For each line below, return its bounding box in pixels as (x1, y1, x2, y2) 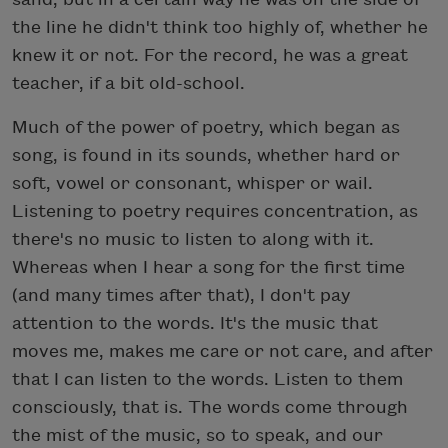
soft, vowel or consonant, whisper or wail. (12, 174, 373, 194)
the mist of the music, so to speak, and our (12, 426, 383, 446)
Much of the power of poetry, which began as (12, 118, 400, 138)
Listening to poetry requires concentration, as (12, 202, 418, 222)
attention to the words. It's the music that (12, 314, 378, 334)
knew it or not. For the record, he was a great (12, 46, 408, 66)
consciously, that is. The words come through (12, 398, 408, 418)
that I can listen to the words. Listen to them (12, 370, 403, 390)
